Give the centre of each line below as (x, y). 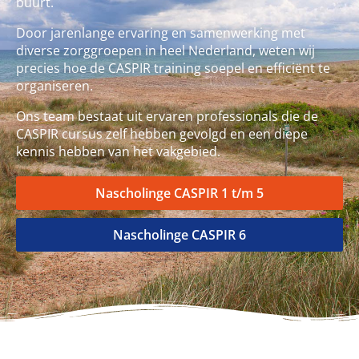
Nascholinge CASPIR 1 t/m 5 (179, 194)
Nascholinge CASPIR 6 (179, 235)
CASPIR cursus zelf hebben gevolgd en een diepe (162, 134)
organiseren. (54, 86)
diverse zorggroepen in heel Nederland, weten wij (165, 51)
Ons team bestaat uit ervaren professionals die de (167, 117)
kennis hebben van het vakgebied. (118, 152)
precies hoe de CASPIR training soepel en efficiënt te (173, 69)
